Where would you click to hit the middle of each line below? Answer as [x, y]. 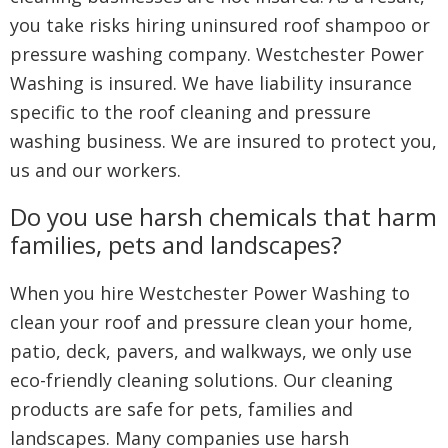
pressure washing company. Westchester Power [217, 54]
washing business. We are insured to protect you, [223, 141]
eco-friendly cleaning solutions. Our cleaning [201, 380]
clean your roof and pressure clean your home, [211, 322]
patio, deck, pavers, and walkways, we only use [211, 351]
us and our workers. [95, 170]
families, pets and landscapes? [176, 244]
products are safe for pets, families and [181, 409]
